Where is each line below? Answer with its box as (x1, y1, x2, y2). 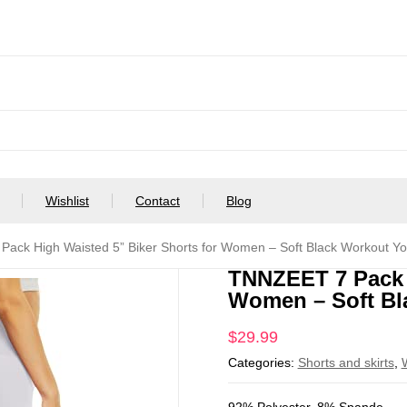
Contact (135, 194, 180, 208)
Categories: (227, 355, 298, 370)
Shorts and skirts (297, 355, 394, 370)
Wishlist (45, 194, 89, 208)
